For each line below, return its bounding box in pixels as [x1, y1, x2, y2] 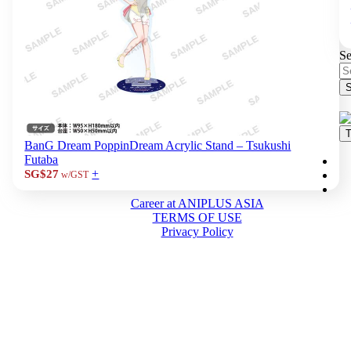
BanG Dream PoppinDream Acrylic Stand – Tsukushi [24, 138, 291, 152]
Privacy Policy [161, 224, 233, 238]
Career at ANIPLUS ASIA [130, 196, 264, 210]
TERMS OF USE [152, 210, 242, 224]
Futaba [24, 152, 59, 166]
